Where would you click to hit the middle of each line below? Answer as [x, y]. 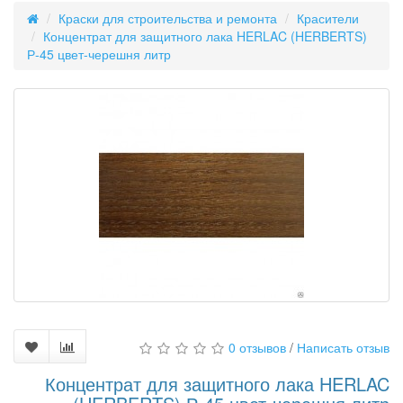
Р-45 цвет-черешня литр [99, 54]
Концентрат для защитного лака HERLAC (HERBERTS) [205, 36]
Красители [328, 18]
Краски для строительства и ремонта [168, 18]
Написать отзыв [343, 347]
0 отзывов [257, 347]
